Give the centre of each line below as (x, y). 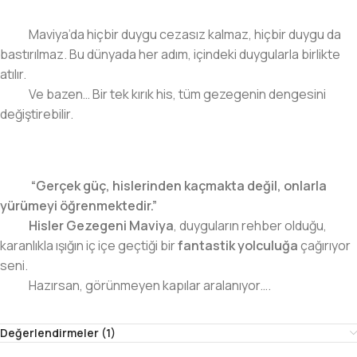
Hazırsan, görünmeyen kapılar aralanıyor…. (150, 285)
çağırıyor (324, 245)
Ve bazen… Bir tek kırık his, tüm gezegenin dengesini (177, 94)
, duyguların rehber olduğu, (250, 225)
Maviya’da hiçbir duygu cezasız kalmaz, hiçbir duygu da (185, 34)
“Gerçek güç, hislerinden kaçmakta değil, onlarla (179, 185)
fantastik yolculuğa (238, 245)
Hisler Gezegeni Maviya (101, 225)
